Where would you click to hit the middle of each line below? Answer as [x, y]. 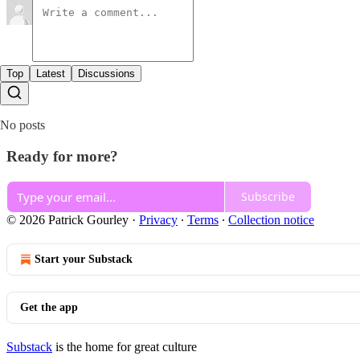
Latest [51, 74]
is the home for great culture [125, 346]
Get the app [49, 307]
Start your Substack [84, 259]
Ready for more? [62, 156]
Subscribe [268, 196]
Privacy [158, 219]
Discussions [106, 74]
